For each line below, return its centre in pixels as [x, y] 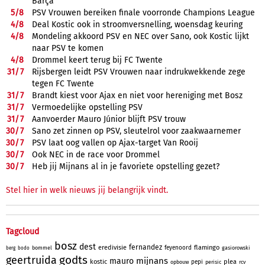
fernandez [146, 247]
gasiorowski [236, 248]
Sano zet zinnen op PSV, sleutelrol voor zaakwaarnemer [136, 131]
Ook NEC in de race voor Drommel [96, 154]
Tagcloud [22, 231]
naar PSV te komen [68, 48]
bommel [42, 248]
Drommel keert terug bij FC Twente [97, 60]
